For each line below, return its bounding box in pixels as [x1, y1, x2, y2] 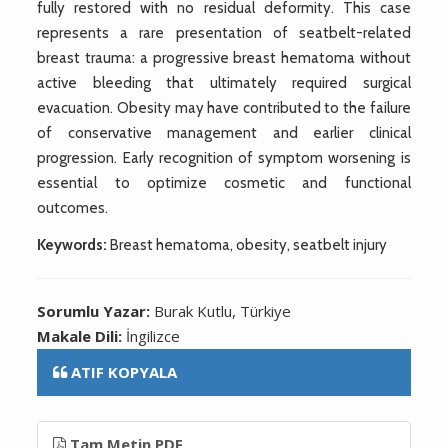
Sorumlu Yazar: [37, 300, 155, 321]
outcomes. [37, 198, 109, 217]
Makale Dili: [37, 325, 127, 346]
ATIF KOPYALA [71, 361, 178, 382]
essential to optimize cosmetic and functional [37, 173, 411, 192]
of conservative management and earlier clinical [37, 123, 411, 142]
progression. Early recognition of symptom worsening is [37, 148, 411, 167]
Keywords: [37, 235, 108, 254]
